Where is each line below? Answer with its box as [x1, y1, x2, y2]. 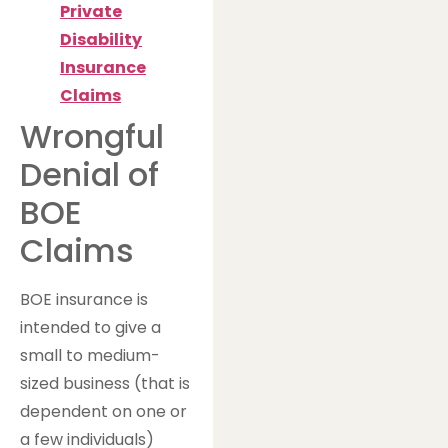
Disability [60, 28, 142, 52]
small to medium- [20, 344, 160, 368]
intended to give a [20, 316, 161, 340]
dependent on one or [20, 400, 187, 424]
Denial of [20, 152, 159, 198]
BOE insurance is [20, 288, 148, 312]
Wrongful [20, 114, 164, 160]
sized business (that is [20, 372, 190, 396]
